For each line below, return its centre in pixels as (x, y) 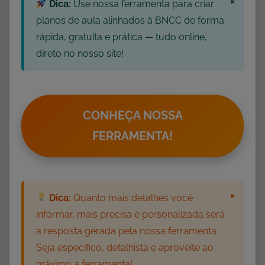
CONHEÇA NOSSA (132, 115)
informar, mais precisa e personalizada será (130, 214)
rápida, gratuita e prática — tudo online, (122, 37)
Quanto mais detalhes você (132, 198)
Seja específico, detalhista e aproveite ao (125, 247)
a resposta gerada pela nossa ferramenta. (127, 231)
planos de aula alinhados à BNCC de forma (130, 20)
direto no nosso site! (80, 53)
